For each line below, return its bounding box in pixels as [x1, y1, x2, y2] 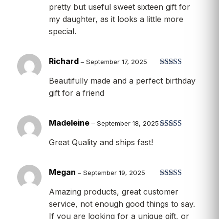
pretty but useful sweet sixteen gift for [49, 1, 190, 12]
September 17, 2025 [86, 57, 147, 66]
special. [49, 26, 76, 36]
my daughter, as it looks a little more [49, 14, 183, 24]
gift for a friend [49, 88, 104, 98]
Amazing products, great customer [49, 186, 178, 197]
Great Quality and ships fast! [49, 137, 153, 147]
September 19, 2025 [83, 168, 145, 176]
